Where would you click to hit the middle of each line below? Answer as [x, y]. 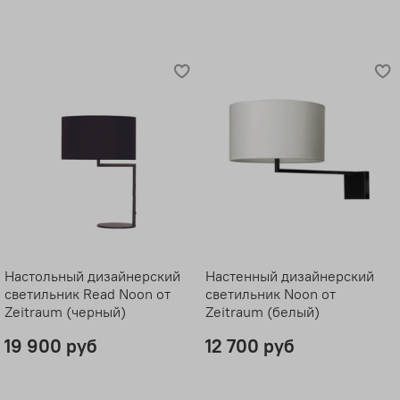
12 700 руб [250, 346]
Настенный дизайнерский [289, 275]
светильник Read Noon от [87, 293]
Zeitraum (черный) [65, 311]
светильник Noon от [270, 293]
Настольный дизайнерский [92, 275]
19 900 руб [50, 346]
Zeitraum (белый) [262, 311]
